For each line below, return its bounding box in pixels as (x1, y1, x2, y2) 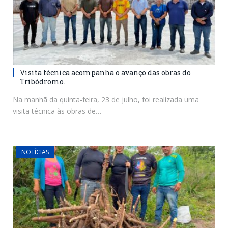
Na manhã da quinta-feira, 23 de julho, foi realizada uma (13, 95, 199, 105)
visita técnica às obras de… (13, 106, 101, 117)
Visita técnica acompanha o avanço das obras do (20, 68, 191, 78)
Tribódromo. (20, 77, 65, 87)
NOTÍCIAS (21, 148, 49, 157)
